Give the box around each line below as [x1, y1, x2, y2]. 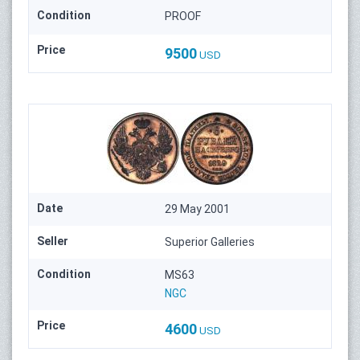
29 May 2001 [165, 202, 231, 215]
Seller [37, 234, 68, 247]
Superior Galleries [165, 235, 256, 248]
